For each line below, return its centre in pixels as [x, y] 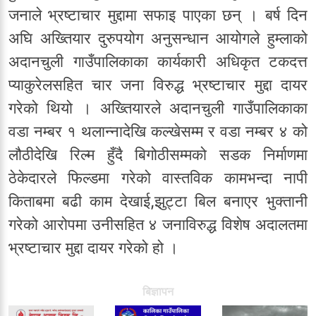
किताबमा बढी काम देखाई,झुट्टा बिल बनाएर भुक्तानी [158, 201]
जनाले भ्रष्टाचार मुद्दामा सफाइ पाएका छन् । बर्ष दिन [158, 15]
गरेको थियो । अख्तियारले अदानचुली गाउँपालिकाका [158, 108]
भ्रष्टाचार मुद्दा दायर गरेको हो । [93, 248]
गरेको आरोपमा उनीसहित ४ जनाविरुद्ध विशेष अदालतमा [158, 225]
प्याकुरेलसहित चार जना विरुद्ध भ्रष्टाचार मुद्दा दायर [158, 85]
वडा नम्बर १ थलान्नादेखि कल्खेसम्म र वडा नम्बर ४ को [158, 132]
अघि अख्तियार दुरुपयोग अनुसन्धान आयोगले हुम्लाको [158, 38]
